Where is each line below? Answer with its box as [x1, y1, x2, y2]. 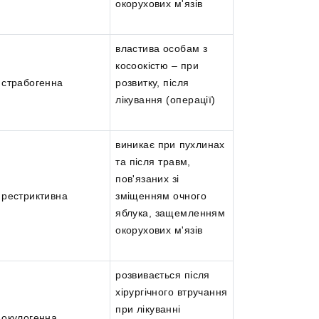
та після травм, [115, 156, 191, 168]
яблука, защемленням [115, 207, 226, 219]
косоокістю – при [115, 60, 199, 72]
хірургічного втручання [115, 286, 228, 298]
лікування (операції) [115, 94, 216, 106]
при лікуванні [115, 303, 181, 315]
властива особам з [115, 43, 208, 55]
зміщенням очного [115, 190, 206, 202]
